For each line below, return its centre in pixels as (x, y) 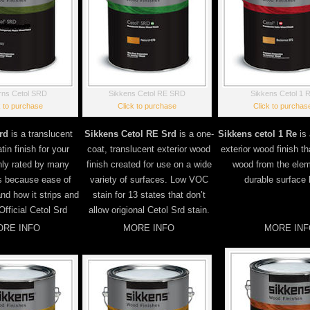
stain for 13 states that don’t (149, 195)
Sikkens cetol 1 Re (257, 134)
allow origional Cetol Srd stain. (149, 210)
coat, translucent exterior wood (149, 149)
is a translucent (40, 134)
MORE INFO (149, 228)
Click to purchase (147, 106)
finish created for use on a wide (149, 164)
